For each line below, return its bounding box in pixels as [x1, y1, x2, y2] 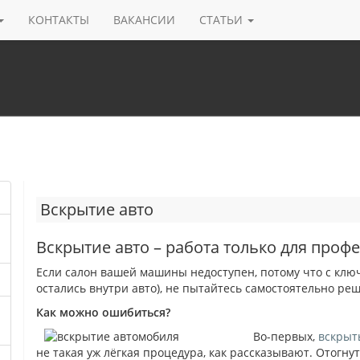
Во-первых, [253, 329, 319, 344]
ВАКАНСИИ [113, 12, 175, 27]
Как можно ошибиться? [36, 305, 171, 320]
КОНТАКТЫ [28, 12, 89, 27]
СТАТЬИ [199, 12, 243, 27]
